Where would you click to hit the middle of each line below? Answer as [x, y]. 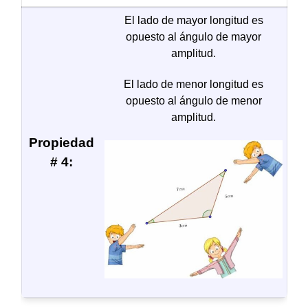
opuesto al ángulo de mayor [194, 37]
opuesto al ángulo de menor [194, 101]
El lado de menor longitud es [194, 85]
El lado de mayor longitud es [194, 21]
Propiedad [61, 143]
